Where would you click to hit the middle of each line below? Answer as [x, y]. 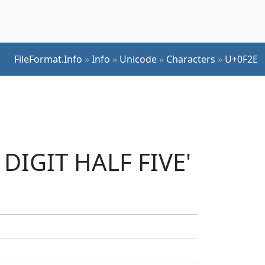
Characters [191, 59]
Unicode [138, 59]
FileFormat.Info [48, 59]
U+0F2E [241, 59]
